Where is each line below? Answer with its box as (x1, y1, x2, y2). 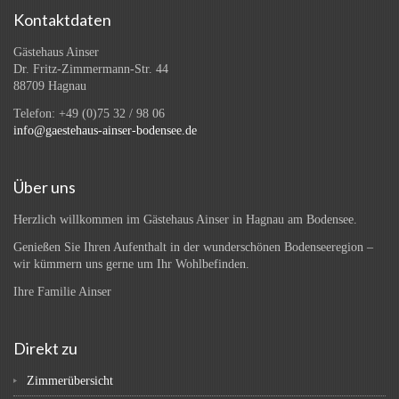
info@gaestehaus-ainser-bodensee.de (13, 124, 197, 137)
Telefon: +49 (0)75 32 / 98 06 (13, 107, 165, 120)
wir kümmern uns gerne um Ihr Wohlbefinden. (13, 257, 249, 271)
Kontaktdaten (13, 10, 111, 29)
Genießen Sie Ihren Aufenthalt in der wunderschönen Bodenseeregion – (13, 240, 373, 254)
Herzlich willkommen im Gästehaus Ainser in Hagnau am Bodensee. (13, 213, 357, 226)
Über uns (13, 177, 76, 197)
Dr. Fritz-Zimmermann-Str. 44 (13, 62, 168, 76)
